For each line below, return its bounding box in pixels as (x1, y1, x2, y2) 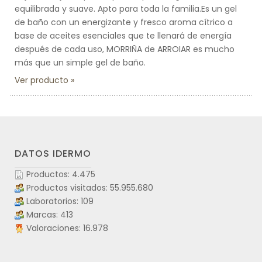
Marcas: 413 (26, 209, 73, 220)
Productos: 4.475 (26, 168, 95, 180)
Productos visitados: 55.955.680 (26, 182, 153, 194)
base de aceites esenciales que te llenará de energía (15, 30, 232, 42)
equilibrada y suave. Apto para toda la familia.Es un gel (15, 3, 237, 15)
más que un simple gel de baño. (15, 57, 146, 68)
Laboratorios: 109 (26, 195, 94, 207)
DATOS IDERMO (15, 147, 91, 160)
